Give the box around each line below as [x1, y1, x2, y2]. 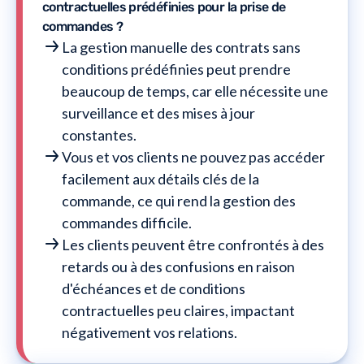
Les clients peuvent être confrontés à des [62, 235, 324, 253]
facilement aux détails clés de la [62, 169, 259, 188]
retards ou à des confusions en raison [62, 257, 295, 275]
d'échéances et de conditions [62, 279, 245, 297]
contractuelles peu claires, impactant [62, 301, 295, 319]
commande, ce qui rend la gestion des [62, 191, 296, 210]
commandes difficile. [62, 213, 192, 232]
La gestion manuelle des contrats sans [62, 37, 301, 56]
